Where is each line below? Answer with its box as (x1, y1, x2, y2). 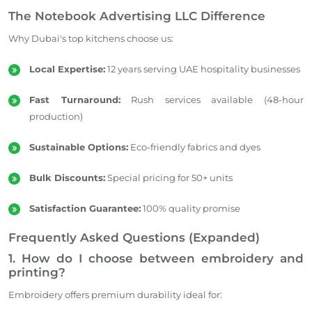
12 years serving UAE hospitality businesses (105, 63, 300, 75)
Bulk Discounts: (29, 171, 105, 183)
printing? (8, 265, 65, 279)
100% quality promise (141, 202, 240, 214)
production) (29, 110, 83, 122)
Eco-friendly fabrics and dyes (128, 141, 260, 153)
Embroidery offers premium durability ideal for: (8, 288, 222, 300)
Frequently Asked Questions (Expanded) (8, 230, 260, 244)
